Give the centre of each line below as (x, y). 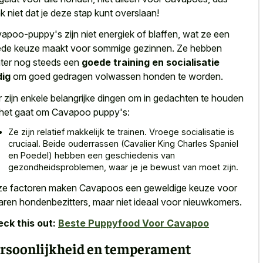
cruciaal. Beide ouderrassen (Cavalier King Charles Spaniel (123, 144)
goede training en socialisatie (151, 63)
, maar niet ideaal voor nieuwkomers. (165, 202)
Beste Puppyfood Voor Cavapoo (134, 223)
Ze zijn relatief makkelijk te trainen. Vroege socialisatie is (121, 132)
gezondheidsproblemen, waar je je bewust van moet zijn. (123, 167)
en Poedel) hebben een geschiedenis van (92, 156)
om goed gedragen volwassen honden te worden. (117, 77)
